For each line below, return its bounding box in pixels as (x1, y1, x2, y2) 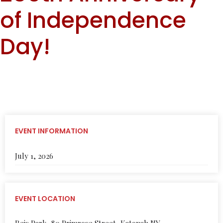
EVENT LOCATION (15, 194, 75, 204)
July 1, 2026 (15, 151, 53, 161)
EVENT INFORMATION (15, 126, 88, 136)
